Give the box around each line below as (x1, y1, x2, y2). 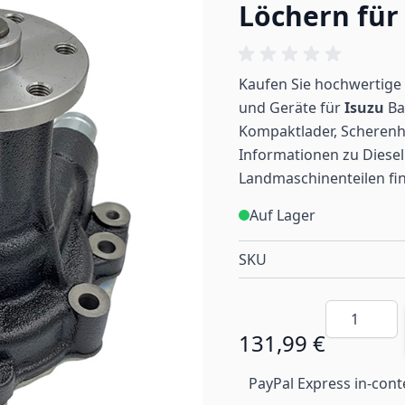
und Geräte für (239, 98, 344, 118)
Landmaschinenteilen (239, 168, 385, 188)
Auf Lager (250, 205, 316, 225)
